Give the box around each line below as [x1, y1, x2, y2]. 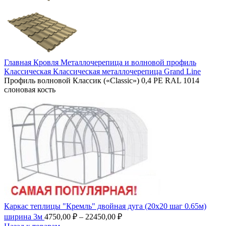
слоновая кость [4, 85, 55, 94]
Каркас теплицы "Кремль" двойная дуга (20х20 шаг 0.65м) [4, 202, 206, 210]
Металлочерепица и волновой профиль [61, 58, 196, 67]
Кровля [33, 58, 61, 67]
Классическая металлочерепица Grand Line [53, 67, 201, 76]
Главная [4, 58, 33, 67]
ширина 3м [4, 212, 44, 221]
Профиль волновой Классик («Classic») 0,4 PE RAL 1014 [4, 76, 199, 85]
